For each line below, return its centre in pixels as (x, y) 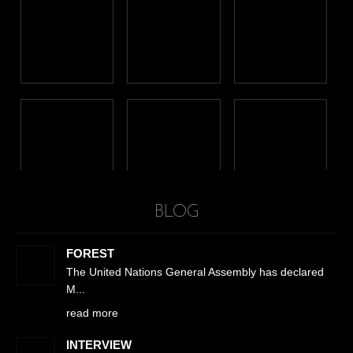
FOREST (90, 253)
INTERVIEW (99, 344)
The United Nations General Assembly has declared (195, 271)
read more (92, 312)
